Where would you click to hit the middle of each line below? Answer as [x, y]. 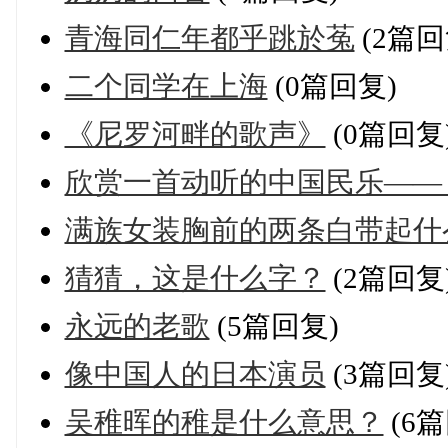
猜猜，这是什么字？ [195, 277]
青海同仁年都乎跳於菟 [209, 37]
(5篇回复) [274, 325]
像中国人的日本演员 [195, 373]
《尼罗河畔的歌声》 [195, 133]
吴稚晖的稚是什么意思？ [224, 421]
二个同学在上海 [166, 85]
